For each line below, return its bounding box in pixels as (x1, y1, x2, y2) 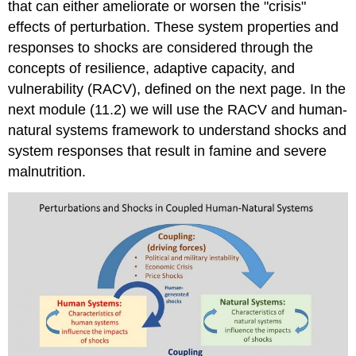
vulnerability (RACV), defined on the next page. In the (8, 80, 346, 97)
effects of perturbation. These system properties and (8, 18, 339, 35)
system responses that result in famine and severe (8, 142, 327, 159)
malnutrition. (8, 163, 87, 180)
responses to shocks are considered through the (8, 39, 314, 56)
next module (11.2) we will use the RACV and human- (8, 101, 348, 118)
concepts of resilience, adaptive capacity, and (8, 60, 296, 76)
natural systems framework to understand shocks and (8, 122, 347, 138)
